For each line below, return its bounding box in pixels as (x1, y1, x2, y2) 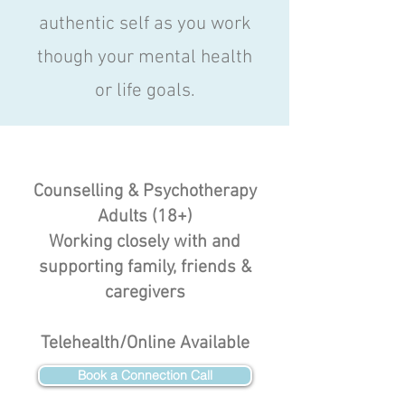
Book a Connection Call (78, 367, 212, 383)
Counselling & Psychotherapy (33, 181, 257, 202)
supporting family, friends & (38, 257, 251, 278)
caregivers (104, 282, 185, 304)
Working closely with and (49, 231, 240, 253)
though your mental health (37, 46, 252, 69)
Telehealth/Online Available (40, 333, 250, 354)
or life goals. (94, 80, 195, 102)
